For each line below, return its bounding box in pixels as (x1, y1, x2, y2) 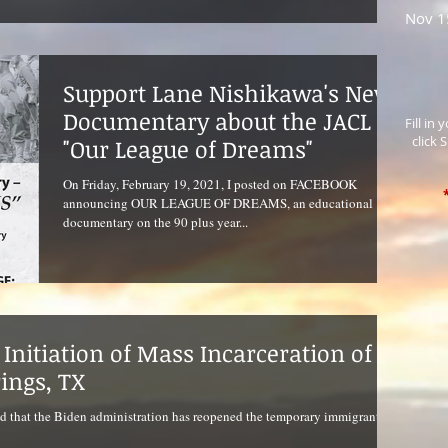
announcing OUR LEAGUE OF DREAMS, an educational (63, 193, 373, 212)
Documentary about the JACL (63, 104, 371, 137)
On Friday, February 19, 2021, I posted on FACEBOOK (63, 174, 357, 193)
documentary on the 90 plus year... (63, 212, 248, 231)
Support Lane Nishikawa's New (63, 76, 393, 109)
